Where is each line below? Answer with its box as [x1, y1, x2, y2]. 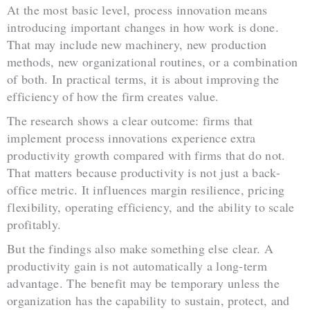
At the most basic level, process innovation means [7, 1, 268, 19]
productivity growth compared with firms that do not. [7, 147, 286, 164]
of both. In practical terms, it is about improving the [7, 71, 280, 88]
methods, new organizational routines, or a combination [7, 53, 298, 71]
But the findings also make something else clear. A [7, 239, 273, 257]
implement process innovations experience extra [7, 129, 256, 147]
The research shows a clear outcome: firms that [7, 112, 253, 129]
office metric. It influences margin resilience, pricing [7, 181, 285, 199]
